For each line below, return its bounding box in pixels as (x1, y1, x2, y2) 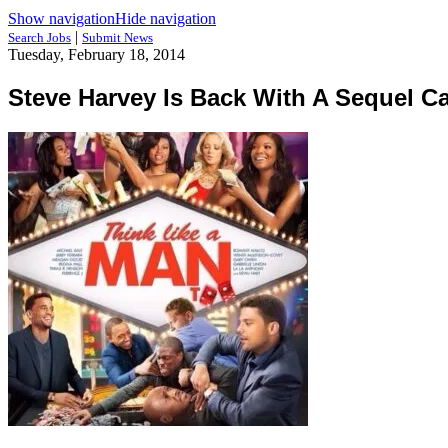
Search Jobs (8, 30, 71, 45)
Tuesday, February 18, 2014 (8, 46, 185, 63)
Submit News (82, 30, 153, 45)
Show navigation (8, 10, 115, 27)
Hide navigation (115, 10, 216, 27)
